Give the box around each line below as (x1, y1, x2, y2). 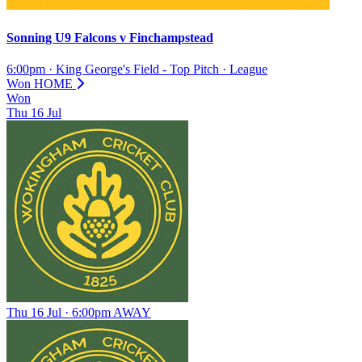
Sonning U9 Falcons (6, 30, 120, 44)
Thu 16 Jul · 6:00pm (6, 305, 113, 319)
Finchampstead (126, 30, 213, 44)
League (229, 61, 267, 76)
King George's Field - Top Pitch (56, 61, 219, 76)
